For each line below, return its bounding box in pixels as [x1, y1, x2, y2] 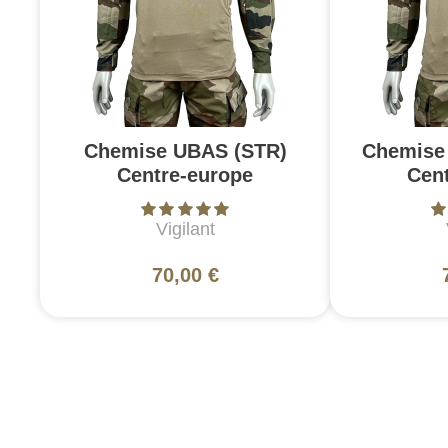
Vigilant [155, 219, 215, 240]
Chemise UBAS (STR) [83, 140, 287, 163]
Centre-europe [117, 164, 253, 187]
